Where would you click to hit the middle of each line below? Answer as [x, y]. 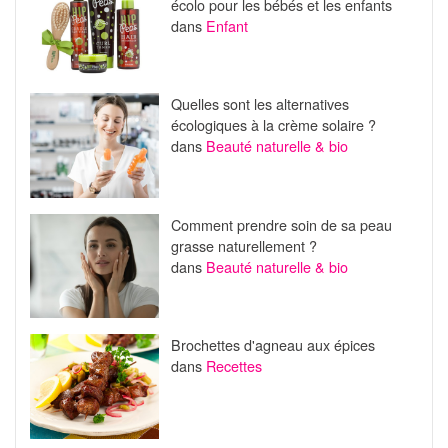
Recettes [233, 366]
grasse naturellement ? [243, 245]
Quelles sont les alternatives [259, 104]
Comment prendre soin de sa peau [281, 224]
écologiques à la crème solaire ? [273, 125]
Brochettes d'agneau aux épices [272, 345]
